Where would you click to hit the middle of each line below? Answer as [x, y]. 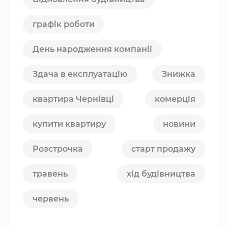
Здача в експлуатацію [80, 74]
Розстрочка [58, 149]
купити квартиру [69, 124]
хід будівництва [161, 174]
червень [51, 198]
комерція [175, 99]
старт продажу [163, 149]
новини [179, 124]
